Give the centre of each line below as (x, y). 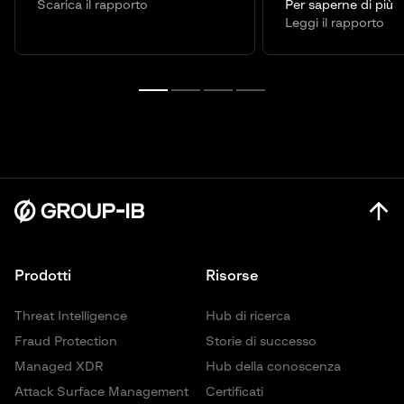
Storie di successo (261, 342)
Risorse (232, 276)
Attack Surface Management (101, 393)
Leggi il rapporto (335, 24)
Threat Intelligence (71, 317)
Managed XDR (59, 367)
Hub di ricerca (248, 317)
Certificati (234, 393)
